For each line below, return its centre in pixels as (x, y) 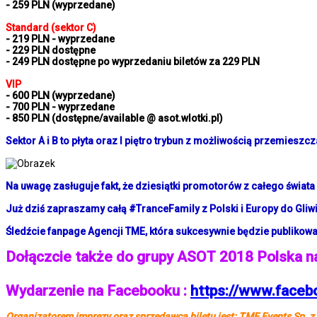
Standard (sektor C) (51, 28)
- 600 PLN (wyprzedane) (60, 96)
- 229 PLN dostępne (51, 51)
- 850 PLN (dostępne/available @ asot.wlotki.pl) (114, 119)
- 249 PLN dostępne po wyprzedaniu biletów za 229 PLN (133, 62)
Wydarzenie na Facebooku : (98, 291)
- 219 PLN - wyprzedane (60, 39)
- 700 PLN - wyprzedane (60, 107)
